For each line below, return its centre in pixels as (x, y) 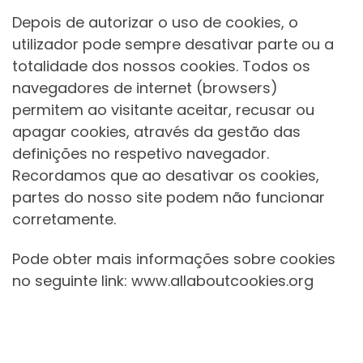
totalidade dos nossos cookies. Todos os (161, 66)
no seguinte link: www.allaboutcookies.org (163, 281)
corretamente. (64, 219)
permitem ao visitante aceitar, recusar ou (163, 109)
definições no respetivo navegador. (141, 153)
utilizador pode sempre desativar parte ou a (173, 44)
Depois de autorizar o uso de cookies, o (155, 22)
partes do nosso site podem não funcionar (169, 197)
